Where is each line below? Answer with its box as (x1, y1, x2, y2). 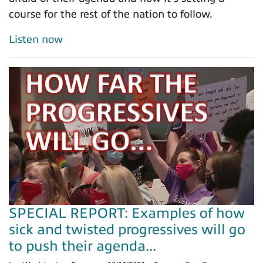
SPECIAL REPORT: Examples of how (9, 205, 245, 221)
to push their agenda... (9, 238, 156, 254)
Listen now (9, 33, 63, 46)
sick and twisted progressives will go (9, 222, 245, 238)
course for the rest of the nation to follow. (9, 8, 213, 21)
